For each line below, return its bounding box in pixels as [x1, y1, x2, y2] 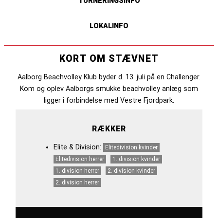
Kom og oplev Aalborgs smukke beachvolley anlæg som [20, 84, 198, 92]
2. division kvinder [108, 167, 156, 175]
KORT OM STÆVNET [59, 53, 159, 64]
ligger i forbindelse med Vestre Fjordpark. [44, 96, 174, 104]
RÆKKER [92, 124, 126, 133]
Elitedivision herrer [55, 156, 105, 163]
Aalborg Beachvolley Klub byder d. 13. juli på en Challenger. [18, 73, 200, 81]
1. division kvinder [112, 156, 161, 163]
